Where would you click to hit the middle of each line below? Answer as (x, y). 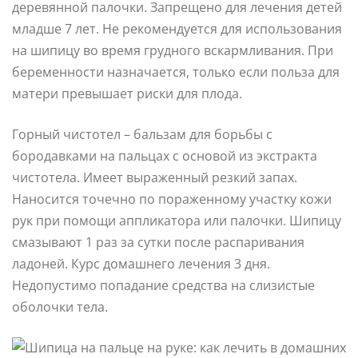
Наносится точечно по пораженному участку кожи (172, 199)
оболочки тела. (60, 306)
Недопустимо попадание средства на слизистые (163, 285)
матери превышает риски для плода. (127, 93)
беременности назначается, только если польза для (176, 72)
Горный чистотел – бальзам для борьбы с (142, 134)
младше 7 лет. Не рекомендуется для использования (177, 28)
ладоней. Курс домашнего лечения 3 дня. (141, 263)
